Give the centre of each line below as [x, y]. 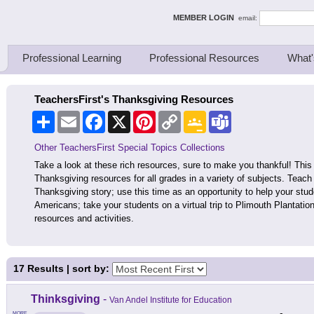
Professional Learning [72, 58]
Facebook [125, 116]
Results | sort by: [68, 268]
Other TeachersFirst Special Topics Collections [130, 148]
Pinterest [174, 116]
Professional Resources [204, 58]
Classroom [228, 128]
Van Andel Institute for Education [171, 300]
